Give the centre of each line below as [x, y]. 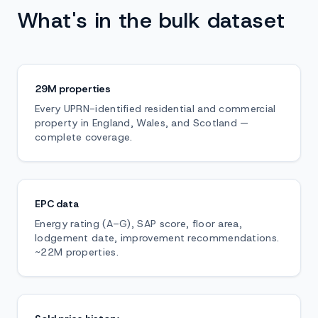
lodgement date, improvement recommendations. [157, 238]
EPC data [57, 204]
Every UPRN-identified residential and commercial [155, 109]
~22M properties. [77, 252]
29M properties [73, 89]
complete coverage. [84, 137]
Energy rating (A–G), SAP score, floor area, [138, 224]
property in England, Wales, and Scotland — [142, 123]
